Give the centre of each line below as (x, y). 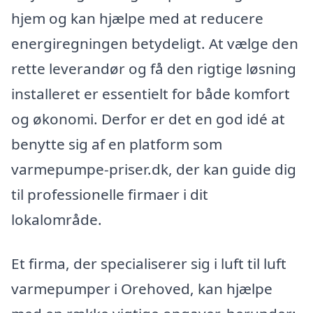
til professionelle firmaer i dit (110, 194)
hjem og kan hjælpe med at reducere (137, 18)
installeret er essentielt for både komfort (151, 93)
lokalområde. (57, 219)
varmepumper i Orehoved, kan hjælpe (142, 289)
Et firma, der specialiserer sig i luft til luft (149, 264)
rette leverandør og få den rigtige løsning (154, 68)
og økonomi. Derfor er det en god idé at (148, 118)
